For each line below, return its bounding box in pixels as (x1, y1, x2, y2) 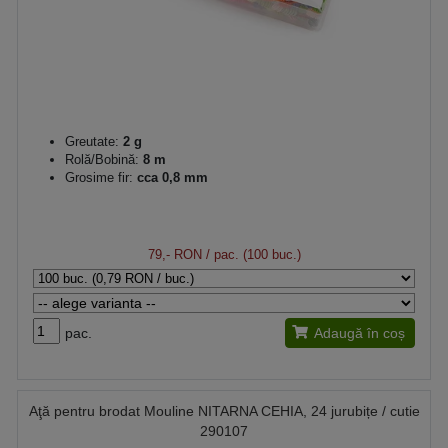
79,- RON (147, 247, 202, 262)
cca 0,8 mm (133, 170, 208, 185)
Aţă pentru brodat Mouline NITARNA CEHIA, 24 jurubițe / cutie (28, 403, 420, 419)
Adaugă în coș (314, 325, 405, 341)
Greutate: (65, 134, 119, 149)
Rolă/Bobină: (65, 152, 139, 167)
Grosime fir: (65, 170, 133, 185)
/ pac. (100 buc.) (201, 247, 301, 262)
